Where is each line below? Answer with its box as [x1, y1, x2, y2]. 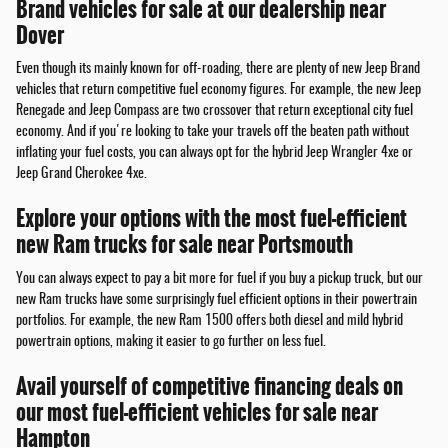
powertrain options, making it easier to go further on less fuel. [16, 334, 326, 349]
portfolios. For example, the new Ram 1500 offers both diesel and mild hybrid [16, 313, 403, 328]
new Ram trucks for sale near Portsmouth [16, 228, 353, 262]
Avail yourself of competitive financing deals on [16, 369, 403, 403]
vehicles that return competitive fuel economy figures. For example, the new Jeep [16, 83, 421, 98]
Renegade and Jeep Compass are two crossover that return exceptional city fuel [16, 104, 413, 119]
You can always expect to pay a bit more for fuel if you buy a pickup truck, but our [16, 271, 423, 286]
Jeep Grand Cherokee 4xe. [16, 167, 147, 182]
